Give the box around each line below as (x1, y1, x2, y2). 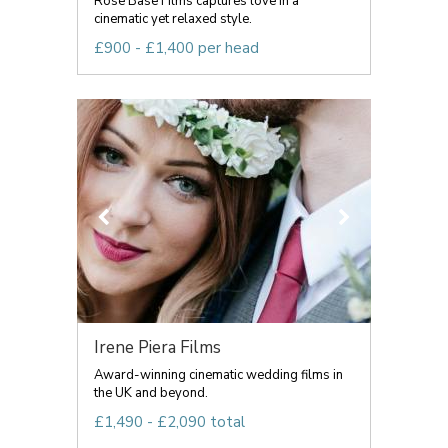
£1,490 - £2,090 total (94, 412, 245, 432)
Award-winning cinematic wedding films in (94, 366, 343, 384)
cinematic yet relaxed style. (94, 10, 252, 28)
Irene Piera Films (94, 336, 221, 359)
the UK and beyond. (94, 384, 208, 402)
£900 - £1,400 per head (94, 38, 259, 58)
